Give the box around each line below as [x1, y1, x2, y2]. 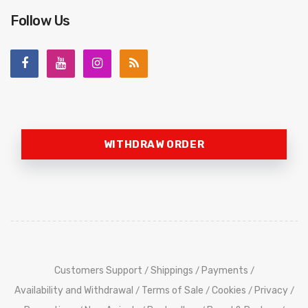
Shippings [150, 264, 193, 276]
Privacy [254, 284, 288, 296]
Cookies [211, 284, 246, 296]
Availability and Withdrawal [14, 284, 133, 296]
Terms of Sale [141, 284, 203, 296]
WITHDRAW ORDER [103, 137, 205, 151]
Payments [201, 264, 248, 276]
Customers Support [54, 264, 142, 276]
